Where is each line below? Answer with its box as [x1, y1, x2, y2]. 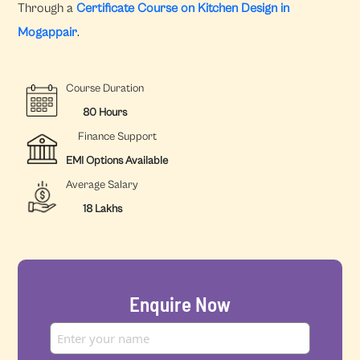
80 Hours [83, 106, 128, 119]
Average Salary [66, 178, 139, 191]
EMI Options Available [66, 154, 169, 167]
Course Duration [66, 82, 145, 95]
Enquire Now [129, 292, 231, 316]
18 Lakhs [82, 202, 122, 215]
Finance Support [77, 130, 157, 143]
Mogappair [18, 25, 78, 39]
